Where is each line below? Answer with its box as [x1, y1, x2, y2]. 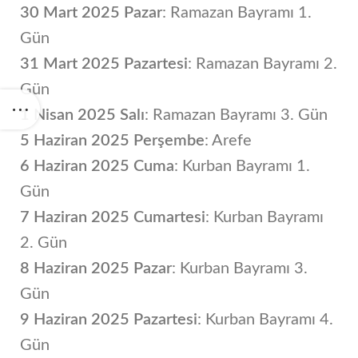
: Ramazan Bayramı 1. [162, 5, 312, 21]
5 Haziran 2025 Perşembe [20, 133, 205, 149]
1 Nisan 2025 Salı [20, 107, 145, 123]
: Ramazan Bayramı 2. [188, 56, 337, 72]
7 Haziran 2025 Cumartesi [20, 209, 205, 225]
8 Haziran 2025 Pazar [20, 261, 172, 276]
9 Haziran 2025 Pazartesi [20, 312, 197, 328]
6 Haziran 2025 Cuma [20, 158, 174, 174]
